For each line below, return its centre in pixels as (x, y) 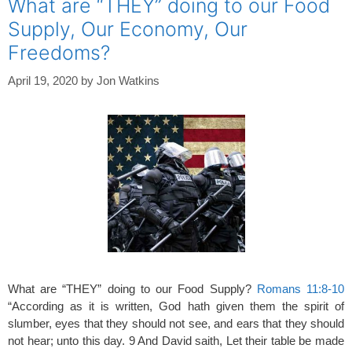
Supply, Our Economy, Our (128, 29)
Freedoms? (59, 52)
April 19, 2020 (43, 81)
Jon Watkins (128, 81)
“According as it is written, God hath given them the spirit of (176, 306)
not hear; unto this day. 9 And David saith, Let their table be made (176, 341)
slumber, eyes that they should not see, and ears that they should (176, 323)
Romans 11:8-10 (301, 289)
